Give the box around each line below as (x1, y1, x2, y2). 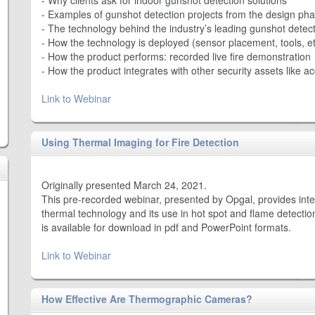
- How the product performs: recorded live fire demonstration (41, 49, 311, 63)
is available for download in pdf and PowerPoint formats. (41, 220, 291, 234)
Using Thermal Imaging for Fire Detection (41, 135, 239, 149)
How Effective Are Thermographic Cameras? (41, 292, 252, 306)
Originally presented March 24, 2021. (41, 178, 207, 192)
